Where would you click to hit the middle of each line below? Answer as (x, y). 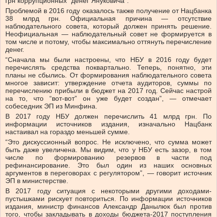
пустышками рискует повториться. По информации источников (108, 199)
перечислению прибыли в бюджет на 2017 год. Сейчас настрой (108, 91)
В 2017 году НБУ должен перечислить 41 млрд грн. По (108, 116)
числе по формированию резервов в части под (108, 158)
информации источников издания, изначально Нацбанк (108, 124)
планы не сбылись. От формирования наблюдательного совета (108, 75)
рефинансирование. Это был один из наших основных (108, 165)
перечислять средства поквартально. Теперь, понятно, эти (108, 68)
